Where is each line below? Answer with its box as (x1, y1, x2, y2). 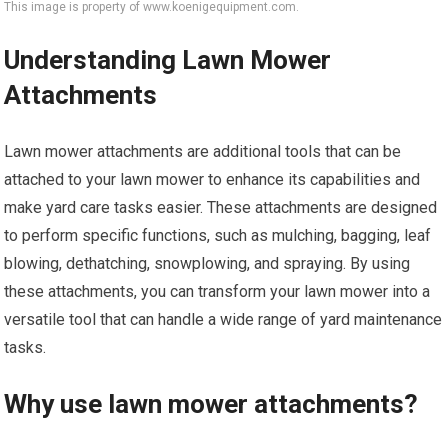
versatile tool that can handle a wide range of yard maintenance (4, 309, 443, 329)
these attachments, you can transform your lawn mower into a (4, 281, 431, 301)
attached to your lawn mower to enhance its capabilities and (4, 169, 421, 189)
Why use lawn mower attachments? (4, 388, 419, 419)
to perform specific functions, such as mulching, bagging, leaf (4, 225, 432, 245)
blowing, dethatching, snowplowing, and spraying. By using (4, 253, 411, 273)
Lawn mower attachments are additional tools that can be (4, 141, 402, 161)
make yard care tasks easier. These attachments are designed (4, 197, 438, 217)
